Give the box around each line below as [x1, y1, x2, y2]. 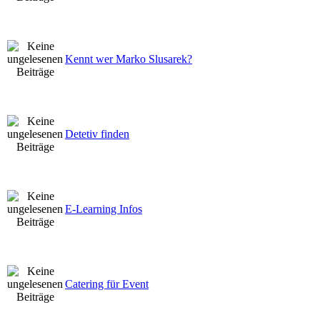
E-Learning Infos [65, 202, 142, 215]
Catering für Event [65, 277, 149, 290]
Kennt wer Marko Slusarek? [65, 52, 192, 65]
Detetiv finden [65, 127, 129, 140]
